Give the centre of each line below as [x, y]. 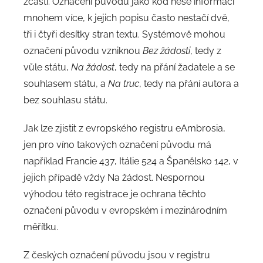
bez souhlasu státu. [65, 100]
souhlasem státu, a [66, 84]
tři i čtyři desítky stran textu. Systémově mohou [124, 35]
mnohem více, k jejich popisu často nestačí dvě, [127, 18]
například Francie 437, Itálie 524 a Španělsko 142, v [131, 161]
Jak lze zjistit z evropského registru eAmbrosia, [124, 129]
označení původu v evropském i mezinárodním [125, 211]
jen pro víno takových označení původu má [117, 145]
